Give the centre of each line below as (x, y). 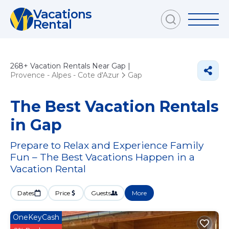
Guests (101, 193)
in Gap (36, 125)
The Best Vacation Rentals (114, 107)
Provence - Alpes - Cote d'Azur (65, 75)
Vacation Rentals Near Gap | (79, 66)
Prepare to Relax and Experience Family (107, 145)
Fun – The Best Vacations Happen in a (102, 157)
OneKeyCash (36, 217)
